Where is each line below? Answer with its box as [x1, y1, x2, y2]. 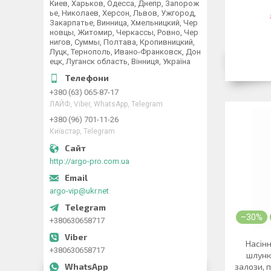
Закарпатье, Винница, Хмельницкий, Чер [50, 18, 198, 27]
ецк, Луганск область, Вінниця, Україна [50, 57, 191, 66]
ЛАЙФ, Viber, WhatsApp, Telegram [50, 100, 163, 109]
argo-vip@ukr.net [50, 186, 109, 195]
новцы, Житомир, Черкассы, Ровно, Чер [50, 28, 198, 37]
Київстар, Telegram [50, 127, 115, 136]
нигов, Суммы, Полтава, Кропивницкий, [50, 38, 195, 47]
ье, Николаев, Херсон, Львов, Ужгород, [50, 8, 196, 18]
